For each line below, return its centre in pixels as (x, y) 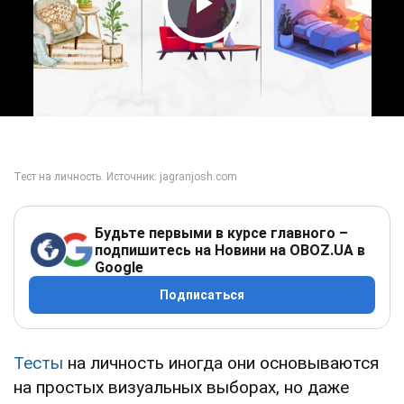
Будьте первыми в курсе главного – (221, 233)
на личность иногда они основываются (221, 363)
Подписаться (202, 294)
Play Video (252, 37)
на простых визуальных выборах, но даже (181, 387)
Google (119, 267)
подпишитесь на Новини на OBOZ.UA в (230, 250)
